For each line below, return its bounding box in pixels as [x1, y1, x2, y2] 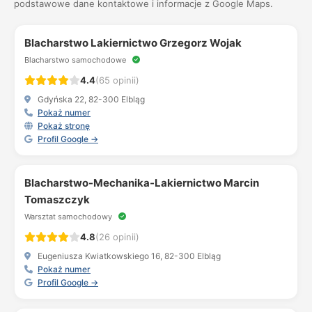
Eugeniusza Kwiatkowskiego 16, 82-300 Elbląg [36, 251, 221, 261]
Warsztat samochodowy [24, 212, 114, 221]
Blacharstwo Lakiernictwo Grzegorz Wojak [24, 36, 242, 49]
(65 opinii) [95, 75, 139, 86]
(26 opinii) [95, 231, 139, 242]
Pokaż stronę [38, 120, 90, 131]
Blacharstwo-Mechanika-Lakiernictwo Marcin [24, 176, 259, 189]
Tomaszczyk [24, 193, 90, 206]
